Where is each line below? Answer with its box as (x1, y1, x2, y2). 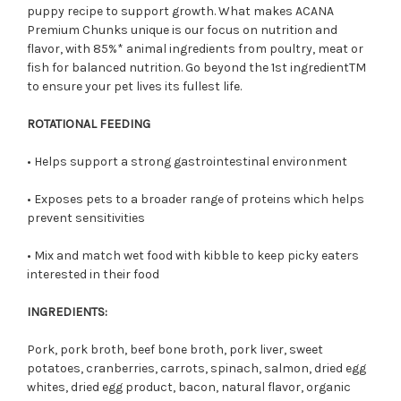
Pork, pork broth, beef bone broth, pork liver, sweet (27, 341, 323, 357)
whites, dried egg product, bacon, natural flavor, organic (27, 379, 351, 395)
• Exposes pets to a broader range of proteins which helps (27, 191, 364, 207)
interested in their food (27, 266, 159, 282)
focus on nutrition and (207, 21, 337, 38)
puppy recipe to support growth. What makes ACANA (27, 3, 334, 19)
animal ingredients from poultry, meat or (124, 40, 363, 56)
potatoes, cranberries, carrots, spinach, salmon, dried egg (27, 360, 366, 376)
